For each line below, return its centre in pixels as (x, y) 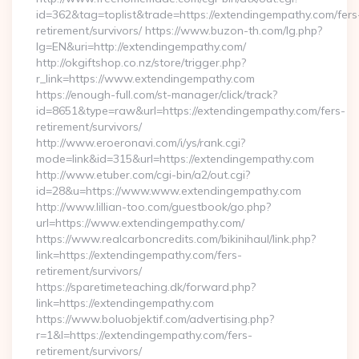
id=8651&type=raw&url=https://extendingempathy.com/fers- (191, 111)
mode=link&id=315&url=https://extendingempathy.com (175, 159)
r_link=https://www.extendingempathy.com (145, 79)
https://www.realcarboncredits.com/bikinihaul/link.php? (176, 239)
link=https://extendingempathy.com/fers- (139, 255)
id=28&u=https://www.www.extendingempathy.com (169, 191)
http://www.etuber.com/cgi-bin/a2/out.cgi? (143, 175)
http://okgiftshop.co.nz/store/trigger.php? (141, 63)
